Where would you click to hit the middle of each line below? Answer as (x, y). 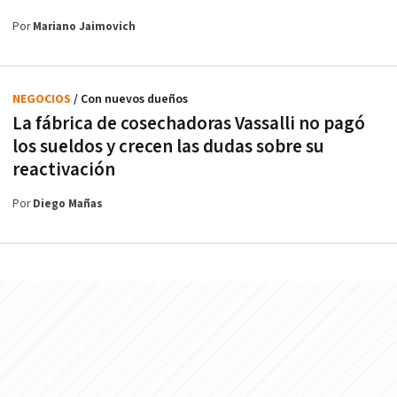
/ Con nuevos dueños (131, 99)
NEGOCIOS (43, 99)
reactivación (64, 169)
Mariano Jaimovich (84, 27)
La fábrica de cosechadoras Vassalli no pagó (189, 123)
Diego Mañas (68, 204)
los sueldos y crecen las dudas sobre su (168, 146)
